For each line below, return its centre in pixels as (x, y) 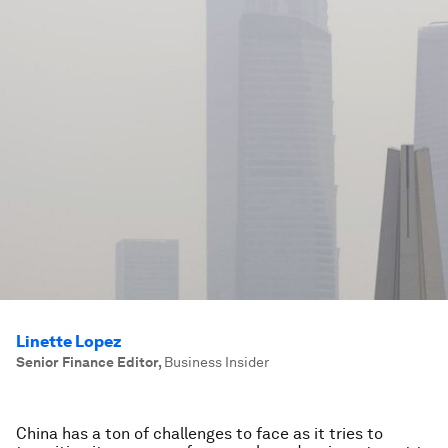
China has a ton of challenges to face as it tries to (199, 433)
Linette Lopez (69, 341)
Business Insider (216, 362)
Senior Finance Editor (87, 362)
